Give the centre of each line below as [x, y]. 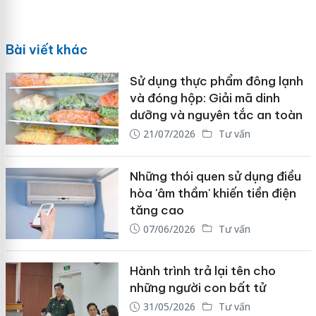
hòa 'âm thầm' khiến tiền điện [213, 193]
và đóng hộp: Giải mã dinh [205, 98]
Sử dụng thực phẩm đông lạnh [216, 81]
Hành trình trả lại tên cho [202, 271]
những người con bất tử [197, 288]
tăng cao [157, 210]
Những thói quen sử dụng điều [215, 176]
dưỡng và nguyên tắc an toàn [216, 115]
